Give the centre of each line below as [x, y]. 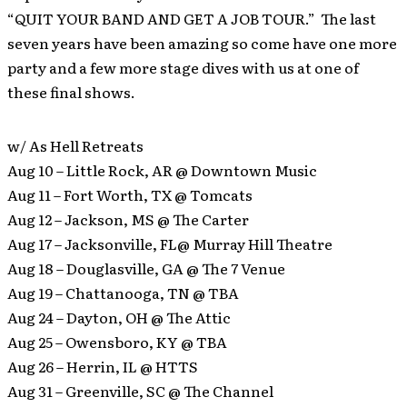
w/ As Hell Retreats [75, 146]
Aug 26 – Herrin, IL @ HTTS [103, 367]
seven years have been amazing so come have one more [202, 43]
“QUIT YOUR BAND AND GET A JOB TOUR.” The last [192, 19]
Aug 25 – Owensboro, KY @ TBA [117, 342]
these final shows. [71, 92]
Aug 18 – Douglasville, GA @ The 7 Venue [146, 268]
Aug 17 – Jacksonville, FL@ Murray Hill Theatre [170, 244]
